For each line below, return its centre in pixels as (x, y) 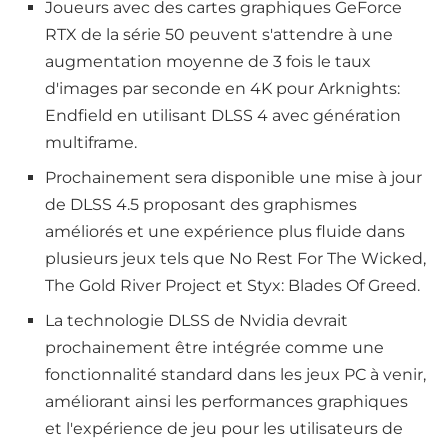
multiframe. (91, 143)
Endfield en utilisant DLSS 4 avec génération (223, 116)
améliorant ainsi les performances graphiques (226, 402)
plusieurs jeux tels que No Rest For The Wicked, (235, 259)
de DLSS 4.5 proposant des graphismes (201, 205)
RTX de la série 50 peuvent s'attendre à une (219, 35)
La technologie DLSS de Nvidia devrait (196, 321)
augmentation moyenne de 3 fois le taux (208, 62)
